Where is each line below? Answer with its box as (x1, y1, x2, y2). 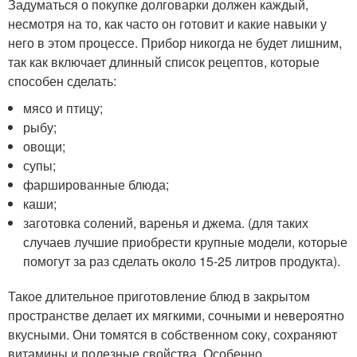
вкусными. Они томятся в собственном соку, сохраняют (8, 324, 337, 343)
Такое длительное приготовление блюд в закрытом (8, 286, 310, 305)
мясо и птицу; (23, 98, 104, 117)
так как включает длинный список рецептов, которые (8, 52, 320, 71)
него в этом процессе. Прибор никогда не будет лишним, (8, 33, 342, 52)
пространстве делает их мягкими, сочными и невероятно (8, 305, 344, 324)
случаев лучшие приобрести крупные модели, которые (23, 232, 348, 251)
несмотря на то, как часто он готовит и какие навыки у (8, 14, 327, 33)
